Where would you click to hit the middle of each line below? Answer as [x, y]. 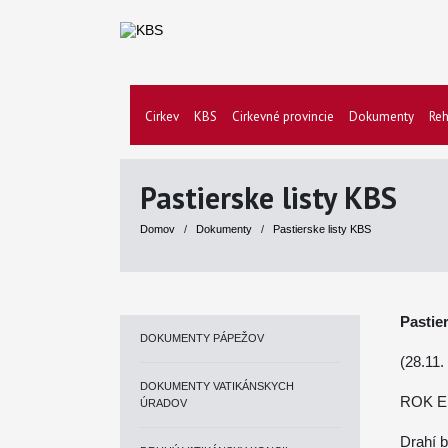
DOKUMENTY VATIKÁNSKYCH [217, 386]
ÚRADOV [163, 403]
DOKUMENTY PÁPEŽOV [202, 338]
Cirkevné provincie [283, 116]
